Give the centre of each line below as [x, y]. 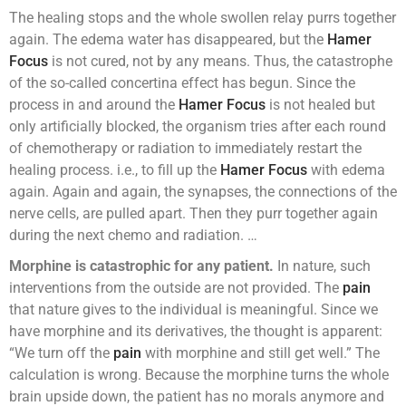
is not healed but [320, 105]
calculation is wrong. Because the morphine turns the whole [199, 375]
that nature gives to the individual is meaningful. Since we [193, 310]
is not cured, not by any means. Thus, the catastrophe [220, 62]
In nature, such [322, 266]
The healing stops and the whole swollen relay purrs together [203, 18]
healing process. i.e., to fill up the [115, 170]
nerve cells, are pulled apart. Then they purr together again [193, 214]
